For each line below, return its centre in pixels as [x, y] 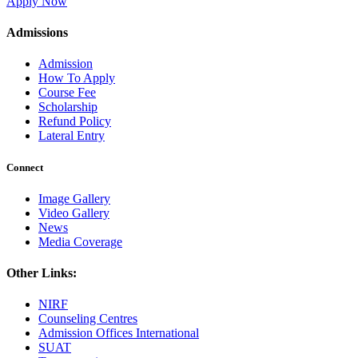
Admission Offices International [119, 333]
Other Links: [42, 273]
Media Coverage [80, 241]
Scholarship [68, 107]
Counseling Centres [88, 319]
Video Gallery [74, 213]
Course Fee [67, 93]
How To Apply [77, 78]
